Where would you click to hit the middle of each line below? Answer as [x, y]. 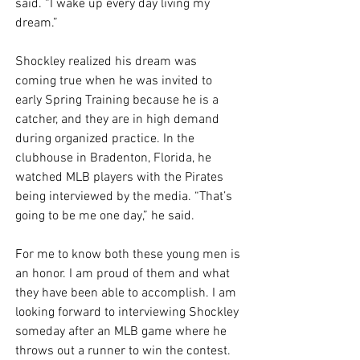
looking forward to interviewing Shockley [129, 312]
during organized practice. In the [106, 139]
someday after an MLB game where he [123, 331]
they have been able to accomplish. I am [127, 293]
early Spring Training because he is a [119, 100]
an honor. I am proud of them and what [124, 274]
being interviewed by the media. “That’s [125, 196]
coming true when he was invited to [115, 81]
